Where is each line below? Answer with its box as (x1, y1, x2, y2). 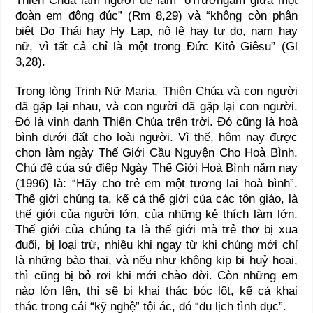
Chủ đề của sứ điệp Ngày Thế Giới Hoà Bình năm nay (15, 161, 298, 175)
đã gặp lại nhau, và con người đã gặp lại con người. (15, 99, 298, 113)
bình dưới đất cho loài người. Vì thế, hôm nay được (15, 130, 298, 144)
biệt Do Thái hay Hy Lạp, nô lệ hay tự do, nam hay (15, 24, 298, 38)
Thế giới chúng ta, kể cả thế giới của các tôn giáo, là (15, 191, 298, 205)
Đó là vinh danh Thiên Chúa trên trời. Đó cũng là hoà (15, 115, 298, 129)
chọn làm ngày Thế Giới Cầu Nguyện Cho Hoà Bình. (15, 145, 298, 159)
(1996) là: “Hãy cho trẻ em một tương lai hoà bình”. (15, 176, 298, 190)
